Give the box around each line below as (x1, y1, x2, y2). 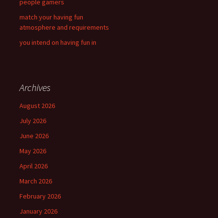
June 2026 (19, 131, 49, 140)
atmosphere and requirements (19, 23, 109, 32)
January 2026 (19, 207, 57, 216)
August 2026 (19, 101, 55, 110)
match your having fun (19, 13, 83, 21)
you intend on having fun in (19, 38, 96, 47)
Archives (19, 81, 51, 93)
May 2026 (19, 146, 46, 155)
